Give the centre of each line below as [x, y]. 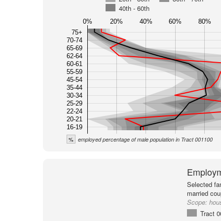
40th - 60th [134, 8]
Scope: [198, 202]
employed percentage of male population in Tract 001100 [145, 139]
